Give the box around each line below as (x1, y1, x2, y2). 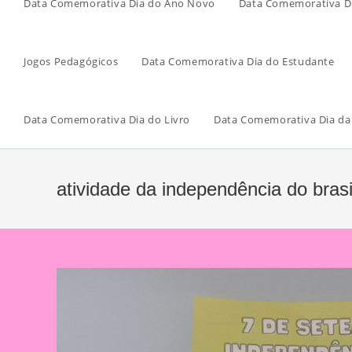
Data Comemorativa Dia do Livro (24, 112, 190, 126)
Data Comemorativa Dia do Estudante (141, 54, 335, 68)
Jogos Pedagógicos (24, 54, 119, 68)
